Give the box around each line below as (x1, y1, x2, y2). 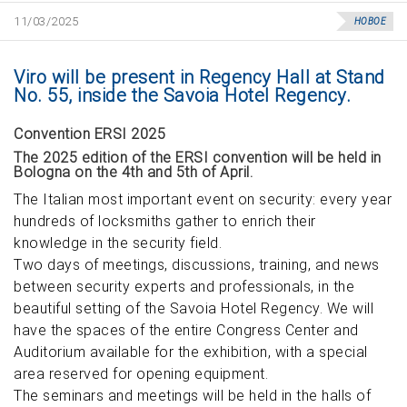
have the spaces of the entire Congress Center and (14, 322, 359, 339)
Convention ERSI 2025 (14, 125, 165, 143)
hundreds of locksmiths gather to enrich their (14, 213, 316, 230)
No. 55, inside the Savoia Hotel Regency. (14, 84, 351, 106)
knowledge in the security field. (14, 234, 222, 252)
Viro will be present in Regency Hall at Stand (14, 66, 385, 88)
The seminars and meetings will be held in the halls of (14, 387, 371, 404)
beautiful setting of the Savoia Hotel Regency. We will (14, 300, 373, 317)
